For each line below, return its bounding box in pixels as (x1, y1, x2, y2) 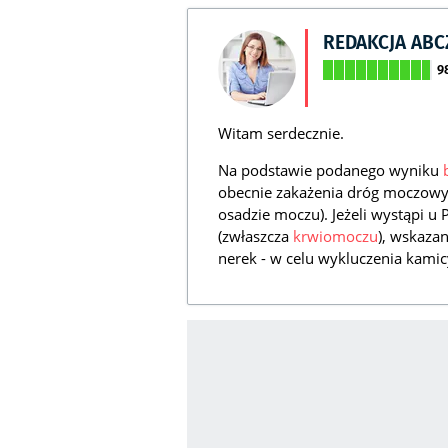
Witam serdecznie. (218, 123, 344, 144)
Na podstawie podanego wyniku (218, 160, 443, 181)
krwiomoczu (293, 226, 378, 247)
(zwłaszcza (218, 226, 293, 247)
